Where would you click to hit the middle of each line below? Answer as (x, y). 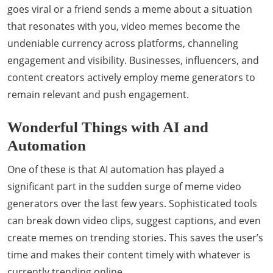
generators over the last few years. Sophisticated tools (132, 204)
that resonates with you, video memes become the (124, 26)
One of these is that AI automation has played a (116, 169)
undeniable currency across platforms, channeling (123, 43)
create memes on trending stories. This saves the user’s (135, 238)
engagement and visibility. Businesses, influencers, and (133, 60)
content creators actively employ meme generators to (131, 77)
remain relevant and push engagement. (98, 94)
